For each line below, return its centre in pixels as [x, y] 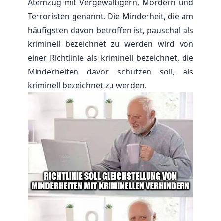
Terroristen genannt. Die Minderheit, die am [110, 16]
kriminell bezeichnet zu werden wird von [110, 44]
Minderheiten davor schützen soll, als [110, 71]
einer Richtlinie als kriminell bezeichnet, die [110, 57]
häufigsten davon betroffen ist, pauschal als [110, 30]
